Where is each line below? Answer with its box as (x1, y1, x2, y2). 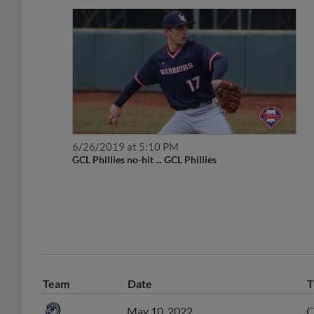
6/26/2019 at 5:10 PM (72, 125, 179, 138)
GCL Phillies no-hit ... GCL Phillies (72, 138, 217, 151)
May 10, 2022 (127, 289, 193, 303)
